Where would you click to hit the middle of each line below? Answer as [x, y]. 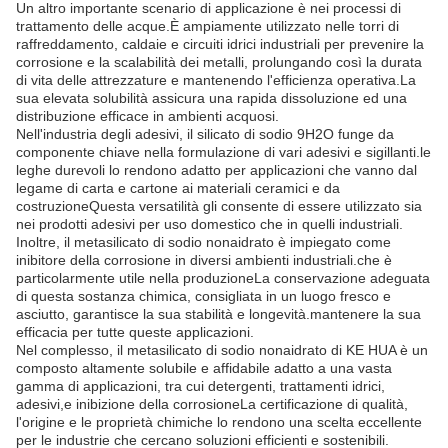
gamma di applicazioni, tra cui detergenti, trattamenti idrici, [200, 386]
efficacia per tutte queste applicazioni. [135, 332]
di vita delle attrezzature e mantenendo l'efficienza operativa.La [216, 80]
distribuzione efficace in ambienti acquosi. [147, 116]
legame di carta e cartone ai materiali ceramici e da [178, 188]
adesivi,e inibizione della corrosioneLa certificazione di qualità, [212, 404]
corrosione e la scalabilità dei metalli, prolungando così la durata [219, 62]
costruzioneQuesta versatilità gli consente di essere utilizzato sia [219, 206]
